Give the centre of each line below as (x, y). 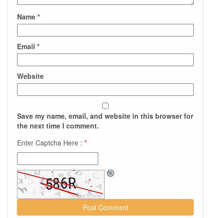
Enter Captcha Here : (51, 143)
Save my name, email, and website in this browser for (105, 116)
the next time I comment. (58, 126)
